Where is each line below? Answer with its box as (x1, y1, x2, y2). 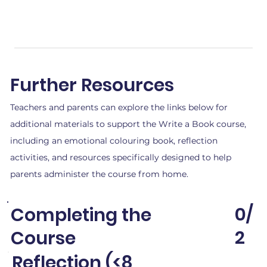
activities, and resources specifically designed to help (10, 151, 231, 163)
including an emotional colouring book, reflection (10, 135, 218, 146)
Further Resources (10, 73, 174, 98)
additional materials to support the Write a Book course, (10, 118, 246, 129)
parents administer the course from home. (10, 168, 188, 179)
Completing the (10, 202, 151, 228)
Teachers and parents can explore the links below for (10, 101, 228, 113)
